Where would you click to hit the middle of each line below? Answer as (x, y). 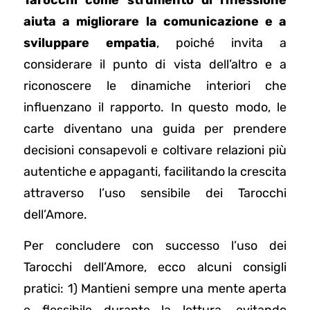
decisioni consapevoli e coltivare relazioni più (155, 150)
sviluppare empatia (90, 43)
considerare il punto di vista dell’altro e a (155, 64)
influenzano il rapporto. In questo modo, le (155, 107)
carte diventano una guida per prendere (155, 128)
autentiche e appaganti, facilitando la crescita (155, 171)
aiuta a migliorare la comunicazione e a (155, 21)
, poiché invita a (221, 43)
